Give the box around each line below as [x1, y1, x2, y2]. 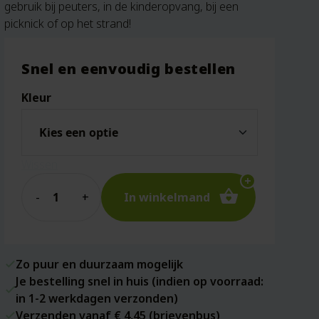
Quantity [21, 173, 63, 189]
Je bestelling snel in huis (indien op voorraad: [16, 273, 263, 289]
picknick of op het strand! [4, 16, 131, 31]
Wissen [21, 157, 58, 172]
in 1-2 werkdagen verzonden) [16, 291, 178, 306]
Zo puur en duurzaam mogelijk [16, 256, 183, 272]
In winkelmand [124, 189, 210, 205]
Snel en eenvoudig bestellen [21, 59, 236, 78]
